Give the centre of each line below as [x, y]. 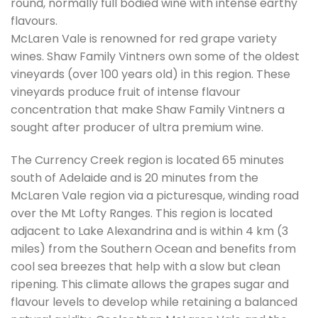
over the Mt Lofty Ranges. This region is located [142, 213]
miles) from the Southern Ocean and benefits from [153, 248]
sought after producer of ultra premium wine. [137, 128]
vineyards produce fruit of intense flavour [126, 92]
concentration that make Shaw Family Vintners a [148, 110]
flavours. [34, 21]
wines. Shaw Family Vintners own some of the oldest [155, 57]
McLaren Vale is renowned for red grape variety [144, 39]
